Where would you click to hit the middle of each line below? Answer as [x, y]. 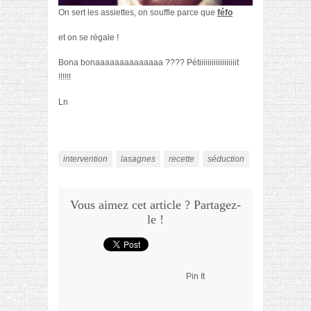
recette [182, 159]
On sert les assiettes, [98, 13]
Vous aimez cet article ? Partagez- [155, 205]
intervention [85, 159]
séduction [226, 159]
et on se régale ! [89, 38]
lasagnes [138, 159]
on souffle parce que [178, 13]
